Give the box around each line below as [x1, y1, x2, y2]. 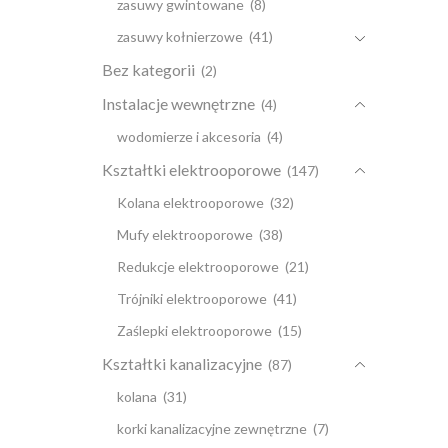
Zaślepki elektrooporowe [117, 322, 272, 340]
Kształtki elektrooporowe [102, 160, 281, 180]
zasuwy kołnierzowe [117, 28, 243, 46]
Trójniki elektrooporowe [117, 290, 267, 308]
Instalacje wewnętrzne [102, 94, 255, 114]
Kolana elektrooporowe [117, 194, 264, 212]
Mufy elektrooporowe [117, 226, 253, 244]
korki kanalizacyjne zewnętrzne [117, 420, 307, 438]
